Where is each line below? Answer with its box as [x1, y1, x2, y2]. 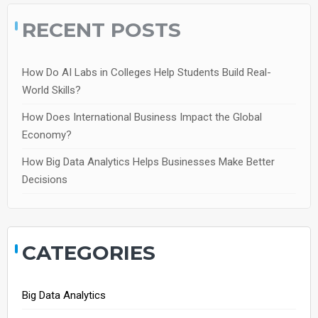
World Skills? [22, 83, 81, 97]
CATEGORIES [22, 240, 155, 265]
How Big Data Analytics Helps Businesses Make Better [22, 155, 275, 168]
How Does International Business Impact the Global [22, 110, 262, 124]
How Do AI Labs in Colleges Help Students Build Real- [22, 65, 271, 79]
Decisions [22, 172, 67, 186]
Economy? [22, 128, 72, 141]
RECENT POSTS [22, 17, 181, 42]
